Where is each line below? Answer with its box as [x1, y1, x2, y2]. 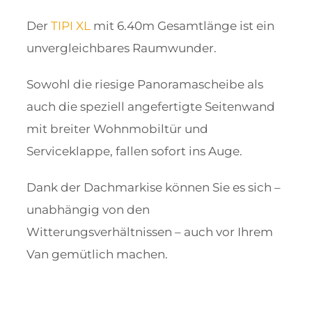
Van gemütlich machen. [26, 247, 168, 262]
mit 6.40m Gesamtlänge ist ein [90, 19, 274, 33]
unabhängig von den [26, 203, 150, 217]
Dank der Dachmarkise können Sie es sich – [26, 180, 281, 195]
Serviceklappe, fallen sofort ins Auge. [26, 144, 242, 159]
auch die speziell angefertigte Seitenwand [26, 100, 275, 114]
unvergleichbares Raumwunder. [26, 41, 217, 56]
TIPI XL [50, 19, 91, 33]
